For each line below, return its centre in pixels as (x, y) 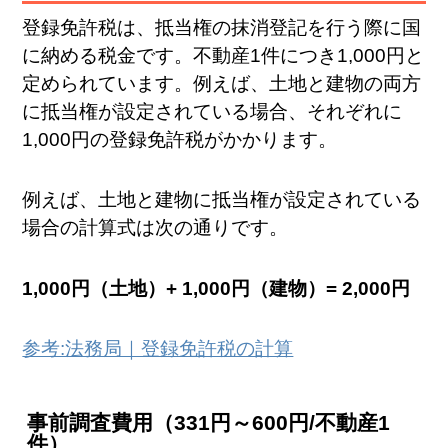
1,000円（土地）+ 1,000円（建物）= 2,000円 (216, 288)
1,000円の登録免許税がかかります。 (180, 139)
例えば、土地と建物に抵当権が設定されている (222, 200)
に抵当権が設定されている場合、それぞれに (212, 111)
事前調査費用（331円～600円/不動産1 (209, 423)
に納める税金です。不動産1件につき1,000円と (223, 55)
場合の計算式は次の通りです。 (155, 228)
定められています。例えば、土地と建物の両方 (222, 83)
